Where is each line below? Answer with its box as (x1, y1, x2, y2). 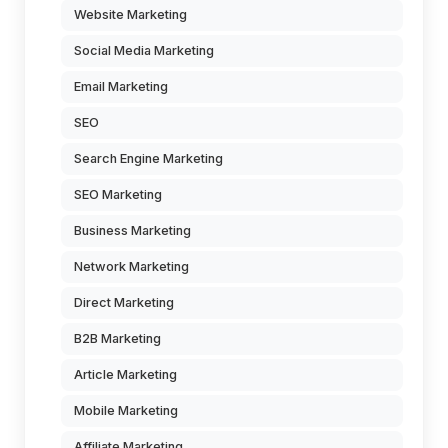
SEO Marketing (74, 187, 162, 203)
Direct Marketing (74, 295, 174, 311)
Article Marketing (74, 367, 177, 383)
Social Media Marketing (74, 43, 214, 59)
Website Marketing (74, 7, 187, 23)
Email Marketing (74, 79, 168, 95)
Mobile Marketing (74, 403, 178, 419)
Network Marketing (74, 259, 189, 275)
